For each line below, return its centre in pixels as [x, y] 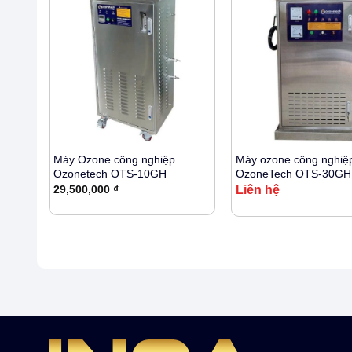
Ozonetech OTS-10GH [110, 173]
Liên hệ [257, 190]
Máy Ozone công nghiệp [114, 159]
